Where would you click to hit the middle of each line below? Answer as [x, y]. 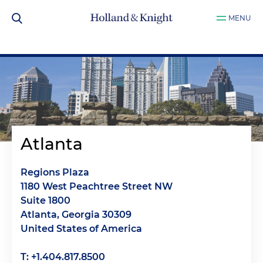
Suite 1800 [45, 201]
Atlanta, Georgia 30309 [76, 215]
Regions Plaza [55, 173]
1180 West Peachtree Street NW [97, 187]
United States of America [81, 229]
